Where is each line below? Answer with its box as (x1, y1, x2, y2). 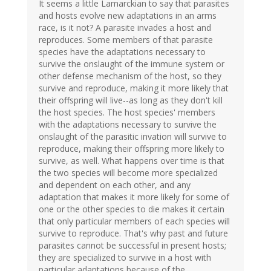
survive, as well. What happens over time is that (39, 155, 224, 167)
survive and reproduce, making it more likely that (39, 82, 229, 94)
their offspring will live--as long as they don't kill (39, 94, 223, 106)
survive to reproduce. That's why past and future (39, 227, 228, 240)
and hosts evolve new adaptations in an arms (39, 10, 217, 22)
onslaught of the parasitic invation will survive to (39, 131, 227, 143)
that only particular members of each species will (39, 215, 230, 227)
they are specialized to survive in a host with (39, 252, 211, 264)
